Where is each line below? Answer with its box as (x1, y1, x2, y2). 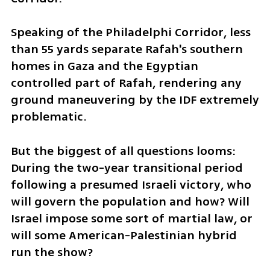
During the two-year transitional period (10, 159, 243, 177)
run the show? (10, 243, 96, 262)
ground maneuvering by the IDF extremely (10, 91, 259, 109)
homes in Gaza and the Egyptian (10, 57, 198, 75)
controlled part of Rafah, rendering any (10, 74, 242, 92)
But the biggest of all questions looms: (10, 142, 236, 160)
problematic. (10, 108, 87, 126)
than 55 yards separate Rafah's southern (10, 40, 243, 58)
